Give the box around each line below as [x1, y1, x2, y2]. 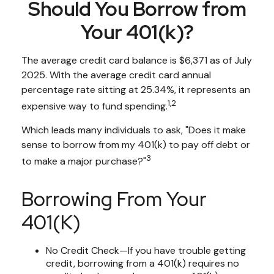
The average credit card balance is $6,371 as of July [21, 54, 252, 67]
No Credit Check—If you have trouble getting [46, 243, 246, 257]
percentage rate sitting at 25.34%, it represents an [21, 83, 250, 96]
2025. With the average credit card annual [21, 68, 211, 81]
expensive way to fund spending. [21, 100, 168, 113]
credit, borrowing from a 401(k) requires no [46, 256, 239, 270]
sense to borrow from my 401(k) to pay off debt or [21, 138, 250, 152]
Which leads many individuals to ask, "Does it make [21, 124, 246, 137]
